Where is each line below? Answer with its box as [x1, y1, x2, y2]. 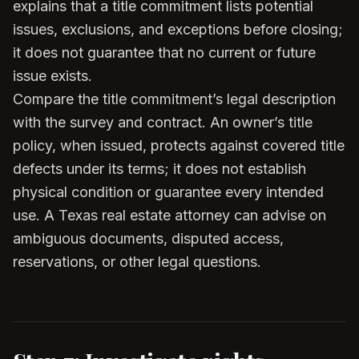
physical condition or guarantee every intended [13, 184, 324, 200]
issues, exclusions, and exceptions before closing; [13, 21, 343, 38]
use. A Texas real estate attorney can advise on [13, 207, 326, 224]
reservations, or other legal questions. [13, 253, 261, 270]
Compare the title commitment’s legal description [13, 91, 336, 107]
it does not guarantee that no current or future [13, 44, 316, 61]
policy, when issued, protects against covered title [13, 137, 345, 154]
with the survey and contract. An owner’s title [13, 114, 313, 131]
